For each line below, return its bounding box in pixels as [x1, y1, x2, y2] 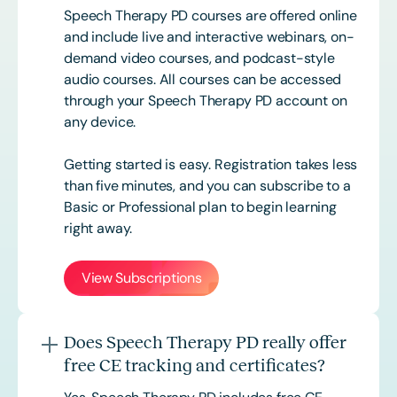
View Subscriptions [82, 269, 202, 288]
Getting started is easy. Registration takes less [64, 155, 358, 175]
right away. [64, 219, 133, 238]
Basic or [64, 198, 119, 217]
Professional [118, 198, 196, 217]
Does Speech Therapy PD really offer [64, 332, 346, 353]
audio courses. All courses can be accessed [64, 70, 342, 90]
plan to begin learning [195, 198, 337, 217]
